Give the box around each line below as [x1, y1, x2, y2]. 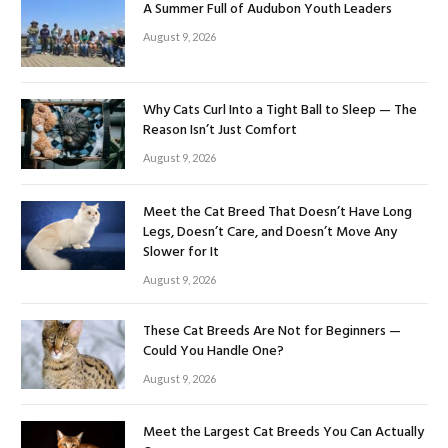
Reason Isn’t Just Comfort [143, 119, 297, 143]
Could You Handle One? [143, 339, 284, 363]
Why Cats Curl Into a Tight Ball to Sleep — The [143, 99, 417, 123]
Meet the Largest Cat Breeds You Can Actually [143, 420, 424, 444]
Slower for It [143, 240, 219, 264]
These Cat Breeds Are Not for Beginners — [143, 319, 401, 343]
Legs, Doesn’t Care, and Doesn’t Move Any [143, 220, 397, 244]
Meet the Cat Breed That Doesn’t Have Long [143, 200, 412, 224]
